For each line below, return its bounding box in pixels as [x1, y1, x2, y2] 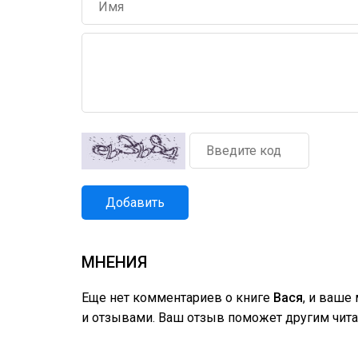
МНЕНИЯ [82, 253, 147, 272]
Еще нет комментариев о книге [82, 290, 273, 305]
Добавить [105, 195, 165, 210]
